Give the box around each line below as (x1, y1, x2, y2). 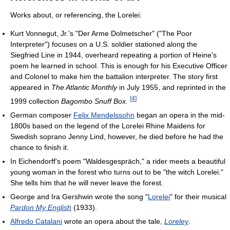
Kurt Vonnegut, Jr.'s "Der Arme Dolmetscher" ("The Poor (10, 29, 192, 38)
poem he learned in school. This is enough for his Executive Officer (10, 62, 227, 70)
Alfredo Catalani (10, 217, 62, 225)
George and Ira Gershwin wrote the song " (10, 192, 148, 201)
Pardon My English (10, 203, 71, 212)
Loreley (164, 217, 188, 225)
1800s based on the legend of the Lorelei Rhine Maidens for (10, 121, 205, 130)
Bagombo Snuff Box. (61, 97, 128, 105)
